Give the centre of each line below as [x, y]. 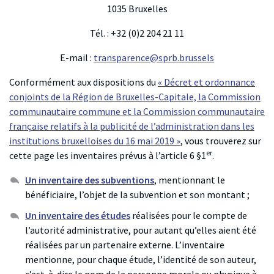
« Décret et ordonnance [206, 82]
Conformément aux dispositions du [83, 82]
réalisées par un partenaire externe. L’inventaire [125, 245]
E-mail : [77, 58]
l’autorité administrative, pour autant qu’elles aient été [141, 230]
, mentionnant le [190, 180]
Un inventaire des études [78, 216]
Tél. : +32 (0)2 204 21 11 [137, 33]
